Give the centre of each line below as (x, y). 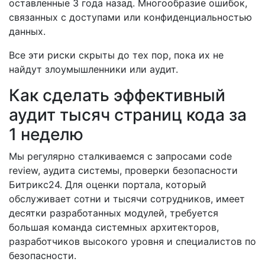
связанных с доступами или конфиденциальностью (130, 17)
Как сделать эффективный (117, 95)
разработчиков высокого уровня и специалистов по (132, 241)
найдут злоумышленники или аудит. (93, 69)
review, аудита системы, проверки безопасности (123, 170)
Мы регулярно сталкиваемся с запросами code (120, 156)
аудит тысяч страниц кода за (128, 115)
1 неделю (48, 134)
